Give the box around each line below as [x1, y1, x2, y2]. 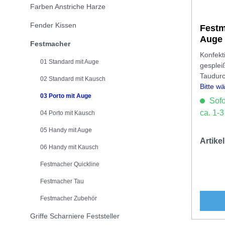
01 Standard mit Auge [40, 58, 99, 65]
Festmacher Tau [40, 178, 84, 185]
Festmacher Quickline [40, 161, 99, 168]
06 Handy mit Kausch [40, 144, 98, 151]
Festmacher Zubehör [40, 195, 97, 202]
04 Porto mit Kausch [40, 109, 95, 117]
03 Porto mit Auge [40, 92, 91, 99]
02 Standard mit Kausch [40, 75, 105, 82]
